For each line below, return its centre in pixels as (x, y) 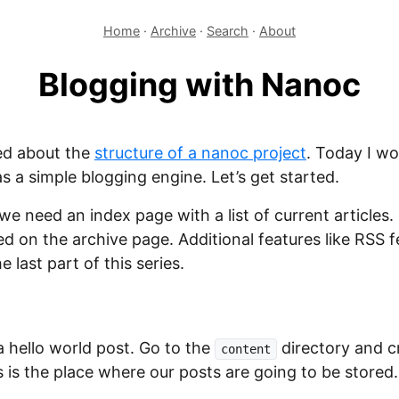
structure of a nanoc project (200, 153)
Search (228, 31)
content (246, 349)
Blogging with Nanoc (199, 85)
